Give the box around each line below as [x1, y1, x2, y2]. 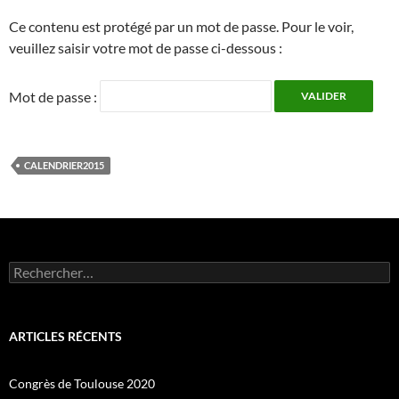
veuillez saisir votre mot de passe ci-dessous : [9, 39, 282, 57]
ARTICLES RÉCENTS [9, 329, 122, 345]
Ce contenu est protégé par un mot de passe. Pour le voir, [9, 18, 354, 36]
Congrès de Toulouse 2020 [9, 376, 155, 392]
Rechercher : [8, 261, 78, 277]
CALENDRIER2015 [24, 159, 104, 172]
